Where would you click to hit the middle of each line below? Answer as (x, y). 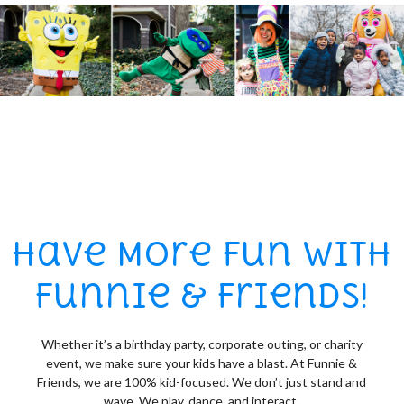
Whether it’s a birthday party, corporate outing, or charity (202, 344)
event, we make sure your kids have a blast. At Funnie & (202, 363)
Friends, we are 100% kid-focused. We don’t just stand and (202, 382)
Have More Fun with (202, 254)
